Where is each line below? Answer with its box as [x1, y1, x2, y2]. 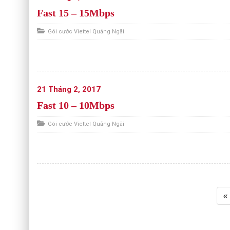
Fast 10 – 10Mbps [37, 100, 114, 111]
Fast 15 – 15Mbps [37, 7, 114, 18]
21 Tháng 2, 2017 [37, 85, 101, 94]
